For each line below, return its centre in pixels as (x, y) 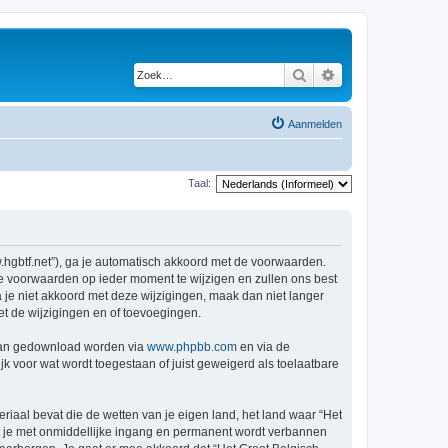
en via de (263, 346)
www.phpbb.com (192, 346)
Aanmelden (315, 124)
